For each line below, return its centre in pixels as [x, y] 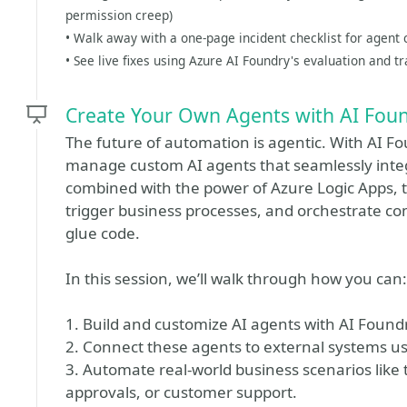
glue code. [103, 233]
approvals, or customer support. [181, 392]
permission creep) [119, 15]
